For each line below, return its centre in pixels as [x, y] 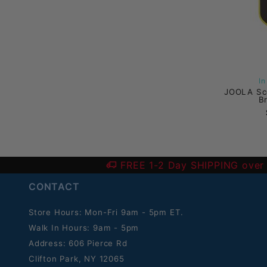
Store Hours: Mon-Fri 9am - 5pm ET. [106, 212]
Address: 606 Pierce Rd [78, 243]
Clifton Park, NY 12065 [77, 259]
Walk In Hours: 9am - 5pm [84, 228]
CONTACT [54, 187]
